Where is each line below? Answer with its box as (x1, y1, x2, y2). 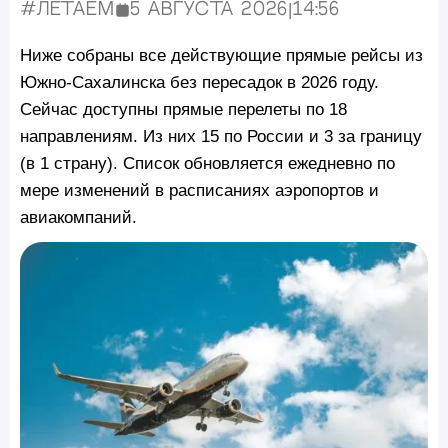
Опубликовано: (113, 9, 278, 27)
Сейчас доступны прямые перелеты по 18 (20, 98, 347, 119)
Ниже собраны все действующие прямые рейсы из (20, 44, 423, 65)
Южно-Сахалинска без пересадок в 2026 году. (20, 71, 379, 92)
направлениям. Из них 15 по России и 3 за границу (20, 125, 422, 146)
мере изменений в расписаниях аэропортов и (20, 179, 379, 200)
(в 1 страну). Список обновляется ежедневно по (20, 152, 395, 173)
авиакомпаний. (20, 206, 137, 227)
